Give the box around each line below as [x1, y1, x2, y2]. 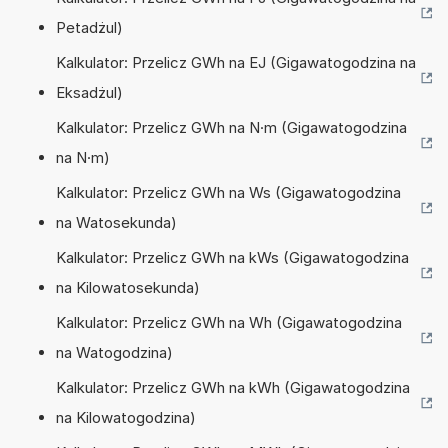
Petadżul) [56, 17, 123, 37]
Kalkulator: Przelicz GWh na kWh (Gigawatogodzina [56, 377, 410, 397]
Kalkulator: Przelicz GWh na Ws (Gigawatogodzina [56, 182, 401, 202]
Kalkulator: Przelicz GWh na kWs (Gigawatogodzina [56, 247, 409, 267]
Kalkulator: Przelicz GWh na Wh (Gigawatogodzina [56, 312, 402, 332]
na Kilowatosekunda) [56, 277, 200, 297]
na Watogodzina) [56, 342, 173, 362]
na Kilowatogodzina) [56, 407, 196, 427]
